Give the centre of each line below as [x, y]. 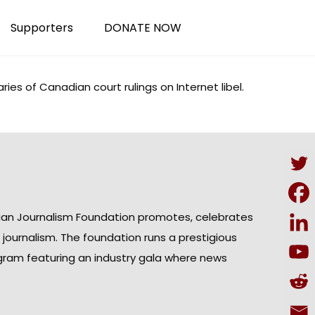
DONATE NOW [143, 28]
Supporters [42, 28]
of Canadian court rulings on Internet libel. [133, 87]
